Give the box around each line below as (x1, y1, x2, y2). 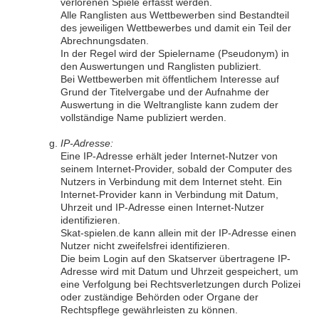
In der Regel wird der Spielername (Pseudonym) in (61, 48, 289, 59)
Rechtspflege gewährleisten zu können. (61, 304, 238, 315)
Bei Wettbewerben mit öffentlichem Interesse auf (61, 73, 279, 85)
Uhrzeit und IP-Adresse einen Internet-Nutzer (61, 202, 264, 213)
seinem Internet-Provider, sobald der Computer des (61, 163, 292, 174)
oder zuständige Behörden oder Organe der (61, 291, 258, 303)
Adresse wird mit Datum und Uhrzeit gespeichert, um (61, 266, 298, 277)
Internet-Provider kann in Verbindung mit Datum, (61, 189, 278, 200)
